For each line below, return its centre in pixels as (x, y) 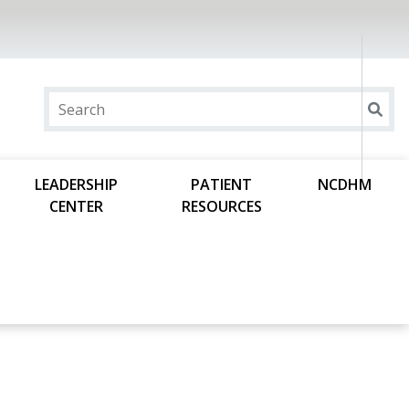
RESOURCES (221, 206)
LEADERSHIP (77, 184)
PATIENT (222, 184)
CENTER (77, 206)
